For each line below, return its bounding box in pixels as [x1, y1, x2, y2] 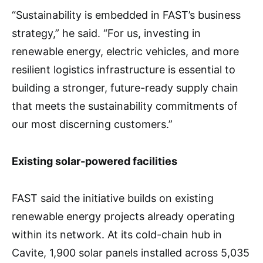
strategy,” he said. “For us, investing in [12, 27, 201, 40]
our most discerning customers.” [12, 118, 173, 131]
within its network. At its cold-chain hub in [12, 228, 222, 241]
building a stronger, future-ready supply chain [12, 82, 238, 95]
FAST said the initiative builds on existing [12, 192, 214, 205]
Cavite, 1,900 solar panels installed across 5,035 [12, 247, 249, 259]
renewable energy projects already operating [12, 210, 235, 223]
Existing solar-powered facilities [12, 155, 177, 168]
